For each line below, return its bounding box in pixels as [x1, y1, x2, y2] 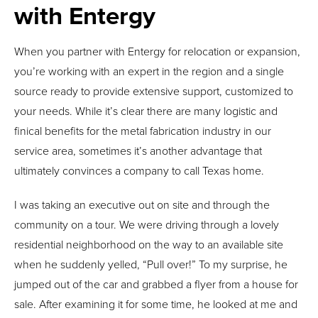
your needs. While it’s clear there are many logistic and [14, 102, 278, 119]
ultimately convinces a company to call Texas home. [14, 162, 264, 178]
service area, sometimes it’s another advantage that [14, 142, 262, 158]
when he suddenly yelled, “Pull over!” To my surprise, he [14, 256, 287, 272]
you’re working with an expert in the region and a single [14, 62, 284, 79]
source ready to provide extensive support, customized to [14, 82, 293, 99]
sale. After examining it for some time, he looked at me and [14, 295, 297, 312]
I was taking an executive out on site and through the [14, 196, 270, 212]
